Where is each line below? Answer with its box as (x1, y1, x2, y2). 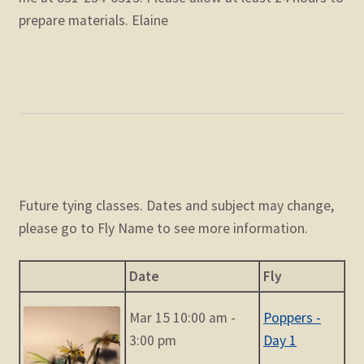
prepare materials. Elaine (18, 11, 168, 29)
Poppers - (263, 309, 322, 327)
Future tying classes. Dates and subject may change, (18, 197, 334, 215)
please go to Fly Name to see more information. (18, 219, 308, 238)
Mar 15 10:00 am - (129, 309, 236, 327)
